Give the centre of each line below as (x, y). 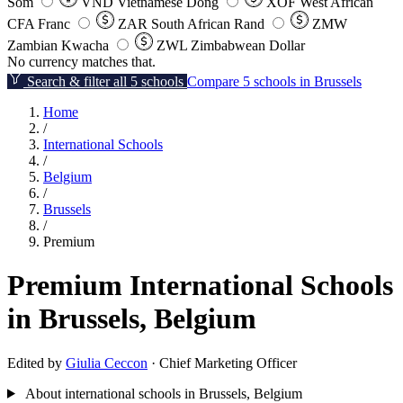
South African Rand (208, 24)
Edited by (36, 363)
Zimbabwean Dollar (248, 45)
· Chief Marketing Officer (222, 363)
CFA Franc (39, 24)
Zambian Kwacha (58, 45)
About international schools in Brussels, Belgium (163, 393)
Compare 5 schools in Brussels (274, 81)
